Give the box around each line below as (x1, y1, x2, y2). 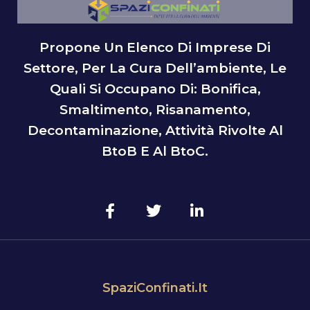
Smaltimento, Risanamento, (60, 101, 250, 118)
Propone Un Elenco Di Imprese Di (39, 39, 271, 55)
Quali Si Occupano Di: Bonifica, (49, 80, 261, 97)
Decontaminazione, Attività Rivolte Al (27, 122, 283, 138)
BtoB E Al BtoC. (102, 143, 208, 159)
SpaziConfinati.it (102, 280, 208, 295)
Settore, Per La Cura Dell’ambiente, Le (24, 60, 286, 76)
